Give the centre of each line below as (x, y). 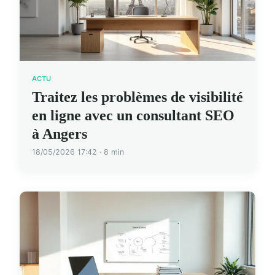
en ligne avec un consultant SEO (133, 115)
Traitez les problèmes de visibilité (137, 97)
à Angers (60, 134)
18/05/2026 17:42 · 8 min (78, 152)
